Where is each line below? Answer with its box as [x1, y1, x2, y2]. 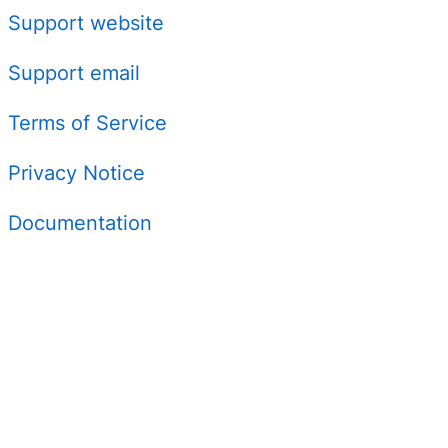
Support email [8, 61, 140, 85]
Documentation [8, 211, 152, 235]
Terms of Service [8, 111, 167, 135]
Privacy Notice [8, 161, 145, 185]
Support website [8, 11, 164, 35]
